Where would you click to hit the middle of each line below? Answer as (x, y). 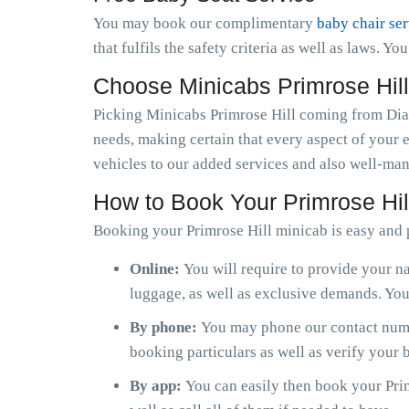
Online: (157, 269)
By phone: (165, 327)
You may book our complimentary (205, 23)
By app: (157, 386)
